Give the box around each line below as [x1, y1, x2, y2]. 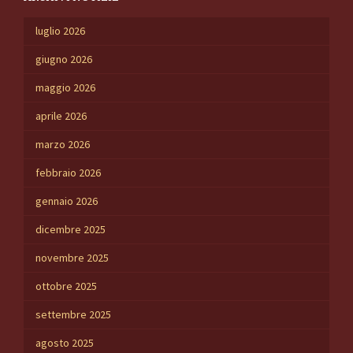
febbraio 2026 [35, 165, 101, 180]
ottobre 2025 [35, 279, 97, 294]
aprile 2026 [35, 109, 87, 124]
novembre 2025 [35, 251, 109, 266]
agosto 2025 [35, 336, 94, 351]
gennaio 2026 [35, 194, 98, 209]
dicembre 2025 [35, 222, 106, 237]
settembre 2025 [35, 307, 111, 322]
